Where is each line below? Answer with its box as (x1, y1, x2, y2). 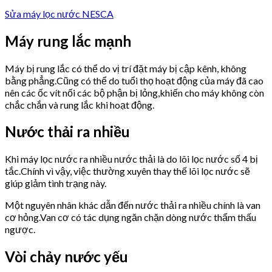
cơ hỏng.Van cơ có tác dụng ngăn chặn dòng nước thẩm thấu (5, 211, 256, 223)
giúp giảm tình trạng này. (5, 177, 106, 189)
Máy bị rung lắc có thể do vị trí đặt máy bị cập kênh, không (5, 62, 246, 74)
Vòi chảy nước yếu (5, 248, 128, 266)
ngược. (5, 223, 35, 236)
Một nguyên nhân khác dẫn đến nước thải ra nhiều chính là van (5, 199, 260, 211)
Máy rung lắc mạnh (5, 32, 131, 50)
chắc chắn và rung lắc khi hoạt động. (5, 98, 154, 110)
